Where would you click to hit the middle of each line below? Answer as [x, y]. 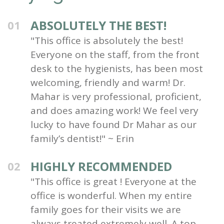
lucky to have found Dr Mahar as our [113, 124]
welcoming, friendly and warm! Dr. [108, 82]
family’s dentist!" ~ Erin [82, 138]
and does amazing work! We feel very [114, 110]
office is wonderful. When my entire [111, 195]
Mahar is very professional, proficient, [116, 96]
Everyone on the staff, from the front [115, 54]
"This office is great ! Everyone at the [113, 181]
